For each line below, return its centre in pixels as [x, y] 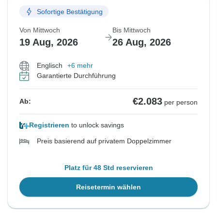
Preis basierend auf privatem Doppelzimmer [104, 141]
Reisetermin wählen [108, 187]
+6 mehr [80, 66]
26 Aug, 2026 [142, 42]
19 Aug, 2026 [49, 42]
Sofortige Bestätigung [70, 11]
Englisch [50, 66]
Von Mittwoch [40, 30]
